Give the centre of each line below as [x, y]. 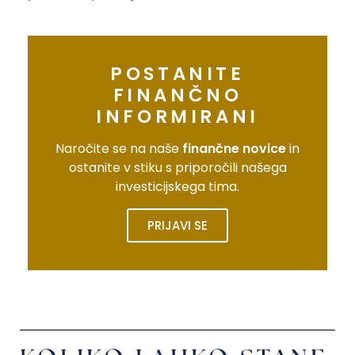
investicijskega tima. [177, 186]
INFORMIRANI [177, 116]
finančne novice [234, 148]
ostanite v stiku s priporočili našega [177, 167]
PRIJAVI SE [177, 225]
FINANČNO [177, 95]
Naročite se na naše [119, 148]
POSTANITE [177, 73]
